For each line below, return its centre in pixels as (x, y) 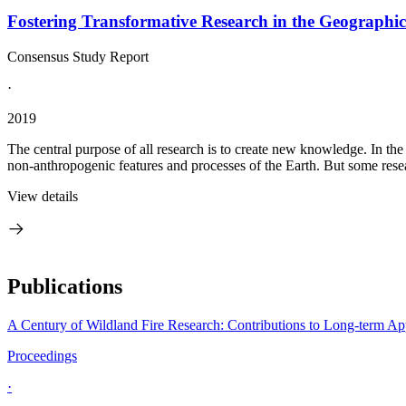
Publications (65, 287)
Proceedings (42, 356)
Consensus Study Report (78, 56)
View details (43, 196)
